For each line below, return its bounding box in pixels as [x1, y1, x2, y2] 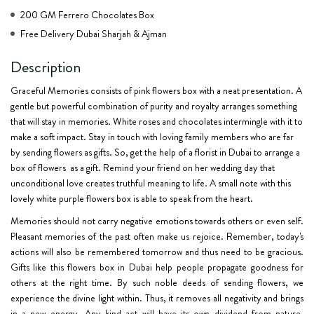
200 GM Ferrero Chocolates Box [20, 7, 154, 22]
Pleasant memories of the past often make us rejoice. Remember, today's [11, 228, 303, 243]
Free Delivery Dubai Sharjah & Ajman [20, 26, 167, 41]
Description [11, 55, 81, 78]
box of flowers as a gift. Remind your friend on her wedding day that [11, 160, 275, 175]
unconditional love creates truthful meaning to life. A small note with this [11, 175, 291, 190]
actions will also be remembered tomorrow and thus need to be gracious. [11, 244, 303, 259]
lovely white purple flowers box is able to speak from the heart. [11, 191, 253, 205]
